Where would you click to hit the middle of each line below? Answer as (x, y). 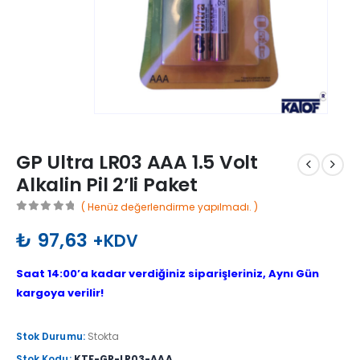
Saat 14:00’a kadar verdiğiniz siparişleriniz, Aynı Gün (168, 273)
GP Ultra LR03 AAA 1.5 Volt (137, 162)
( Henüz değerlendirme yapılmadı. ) (170, 207)
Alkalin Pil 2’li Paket (107, 185)
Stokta (103, 336)
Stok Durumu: (52, 336)
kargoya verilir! (60, 292)
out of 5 (55, 219)
